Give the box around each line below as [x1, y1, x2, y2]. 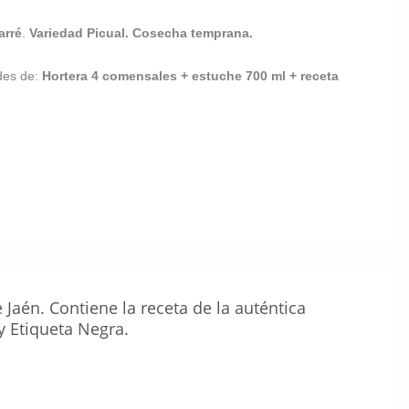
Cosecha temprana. [131, 25, 253, 40]
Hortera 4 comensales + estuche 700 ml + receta [41, 68, 339, 84]
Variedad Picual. [28, 25, 129, 40]
